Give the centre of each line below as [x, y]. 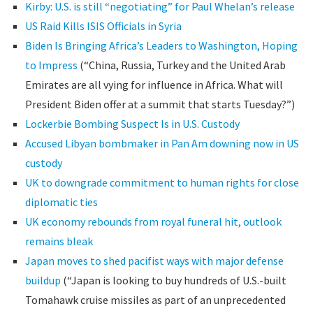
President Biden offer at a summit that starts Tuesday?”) [160, 104]
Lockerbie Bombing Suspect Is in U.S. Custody [132, 124]
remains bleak [59, 241]
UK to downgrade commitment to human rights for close [162, 182]
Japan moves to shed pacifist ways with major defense [154, 261]
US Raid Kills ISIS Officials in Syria [103, 26]
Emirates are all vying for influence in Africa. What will [154, 85]
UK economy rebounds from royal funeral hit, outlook [153, 221]
